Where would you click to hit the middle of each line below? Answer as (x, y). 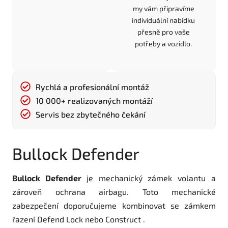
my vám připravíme (163, 8)
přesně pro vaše (163, 32)
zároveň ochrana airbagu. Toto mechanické (114, 191)
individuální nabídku (164, 20)
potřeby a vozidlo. (164, 43)
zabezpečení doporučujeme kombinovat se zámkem (114, 205)
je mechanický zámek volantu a (151, 178)
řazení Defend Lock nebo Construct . (79, 219)
